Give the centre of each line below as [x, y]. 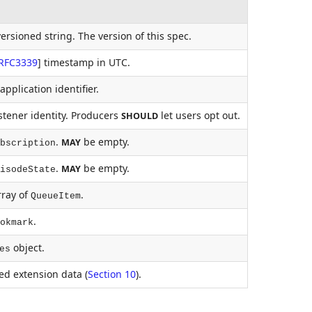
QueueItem [55, 196]
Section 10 [111, 274]
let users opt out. [199, 116]
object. [27, 248]
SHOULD [139, 116]
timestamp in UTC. [85, 63]
